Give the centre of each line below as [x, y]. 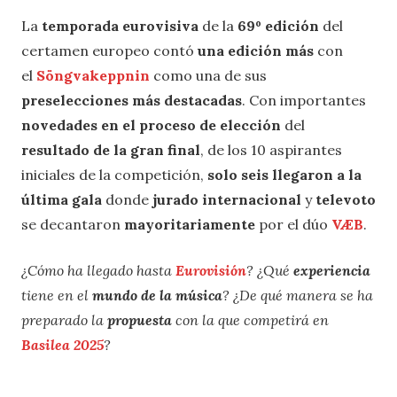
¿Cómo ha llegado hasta [98, 271]
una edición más [256, 51]
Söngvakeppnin [93, 76]
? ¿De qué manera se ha [298, 296]
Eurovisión [211, 271]
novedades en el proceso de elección [151, 125]
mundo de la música [157, 296]
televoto [346, 200]
